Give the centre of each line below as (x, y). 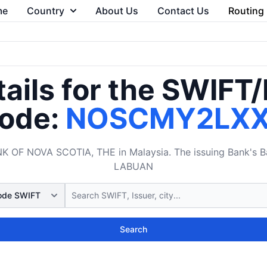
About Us (117, 11)
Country (45, 11)
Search (133, 229)
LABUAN (133, 166)
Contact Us (183, 11)
